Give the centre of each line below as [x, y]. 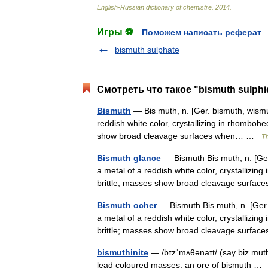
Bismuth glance [129, 158]
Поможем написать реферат [202, 32]
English [107, 7]
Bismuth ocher [127, 205]
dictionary [160, 7]
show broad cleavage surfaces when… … [179, 136]
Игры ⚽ [115, 32]
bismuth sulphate [147, 50]
